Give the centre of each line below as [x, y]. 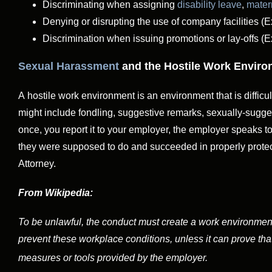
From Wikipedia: [56, 193]
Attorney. [37, 164]
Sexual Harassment [69, 66]
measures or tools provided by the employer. [113, 258]
